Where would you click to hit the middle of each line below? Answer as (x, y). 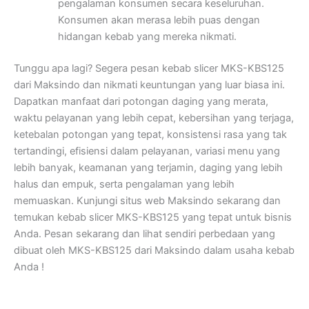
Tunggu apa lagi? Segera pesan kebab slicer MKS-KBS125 (149, 69)
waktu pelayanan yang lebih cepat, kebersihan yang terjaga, (154, 118)
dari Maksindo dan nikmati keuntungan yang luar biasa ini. (149, 85)
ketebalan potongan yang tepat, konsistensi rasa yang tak (150, 135)
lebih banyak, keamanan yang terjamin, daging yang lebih (148, 168)
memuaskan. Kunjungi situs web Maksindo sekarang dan (147, 201)
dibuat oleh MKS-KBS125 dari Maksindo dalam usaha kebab (154, 251)
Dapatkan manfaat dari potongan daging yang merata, (141, 102)
